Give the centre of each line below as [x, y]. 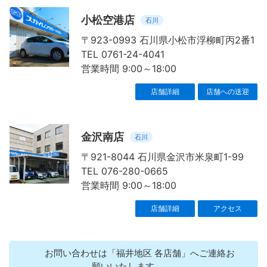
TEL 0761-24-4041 [123, 55]
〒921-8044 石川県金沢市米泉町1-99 [162, 157]
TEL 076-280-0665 [125, 171]
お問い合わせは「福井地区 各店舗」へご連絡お [128, 253]
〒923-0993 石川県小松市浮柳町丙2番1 [168, 40]
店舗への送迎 [228, 92]
